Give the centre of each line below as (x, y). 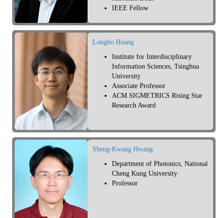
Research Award (134, 106)
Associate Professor (139, 86)
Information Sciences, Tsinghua (155, 67)
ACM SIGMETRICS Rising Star (157, 96)
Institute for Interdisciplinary (152, 57)
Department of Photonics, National (160, 164)
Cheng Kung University (145, 174)
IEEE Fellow (130, 8)
